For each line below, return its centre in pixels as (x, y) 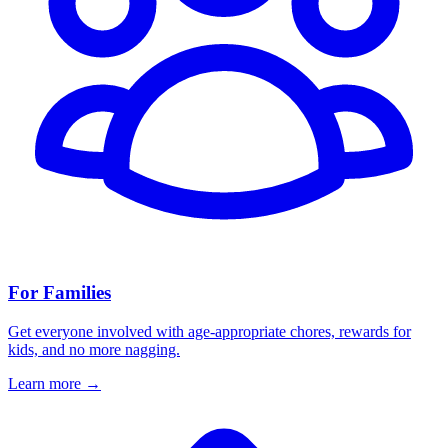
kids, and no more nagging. (94, 350)
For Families (59, 293)
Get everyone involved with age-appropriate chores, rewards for (209, 332)
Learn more (46, 384)
